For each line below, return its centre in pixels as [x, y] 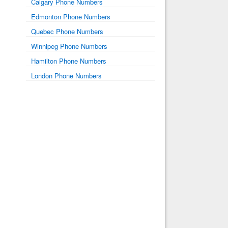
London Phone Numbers [66, 76]
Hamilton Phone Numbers [68, 61]
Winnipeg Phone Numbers [69, 46]
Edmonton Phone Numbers [70, 17]
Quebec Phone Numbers [67, 31]
